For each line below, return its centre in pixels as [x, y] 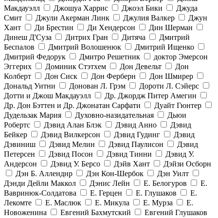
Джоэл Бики [142, 8]
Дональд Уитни [30, 86]
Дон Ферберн [113, 76]
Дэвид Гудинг [137, 135]
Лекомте [18, 203]
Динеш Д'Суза [28, 37]
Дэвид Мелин [72, 145]
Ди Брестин [54, 28]
